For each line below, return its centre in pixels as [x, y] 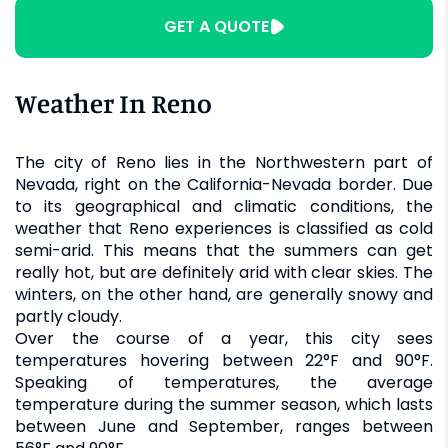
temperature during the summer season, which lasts [224, 404]
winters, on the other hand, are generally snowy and [224, 294]
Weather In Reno [113, 102]
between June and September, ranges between [224, 426]
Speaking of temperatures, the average [224, 382]
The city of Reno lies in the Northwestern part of [224, 162]
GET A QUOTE [216, 26]
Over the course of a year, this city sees [224, 338]
